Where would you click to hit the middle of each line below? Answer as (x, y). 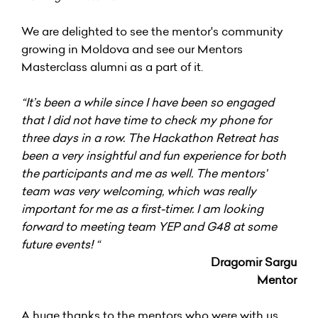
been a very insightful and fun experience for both (154, 155)
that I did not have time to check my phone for (146, 120)
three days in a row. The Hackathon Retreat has (150, 137)
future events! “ (61, 244)
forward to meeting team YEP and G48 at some (149, 226)
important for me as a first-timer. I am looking (142, 208)
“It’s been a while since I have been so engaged (148, 102)
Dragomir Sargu (254, 262)
